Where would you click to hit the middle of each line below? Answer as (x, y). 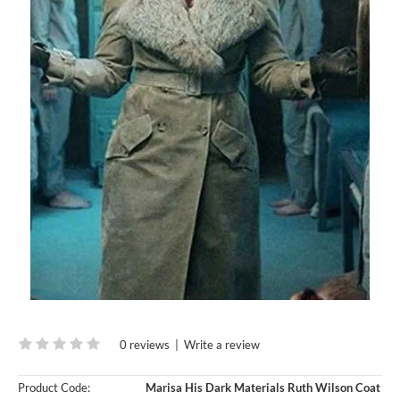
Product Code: (54, 387)
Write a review (222, 344)
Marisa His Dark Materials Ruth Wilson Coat (262, 387)
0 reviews (145, 344)
